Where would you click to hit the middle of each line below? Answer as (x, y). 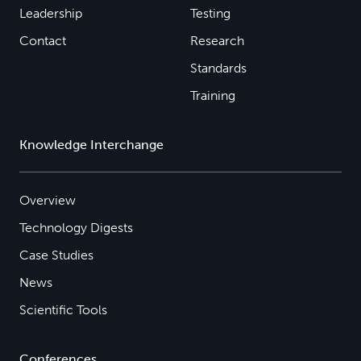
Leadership (51, 13)
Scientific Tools (63, 310)
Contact (43, 41)
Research (217, 41)
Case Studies (56, 255)
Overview (48, 200)
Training (212, 95)
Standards (218, 68)
